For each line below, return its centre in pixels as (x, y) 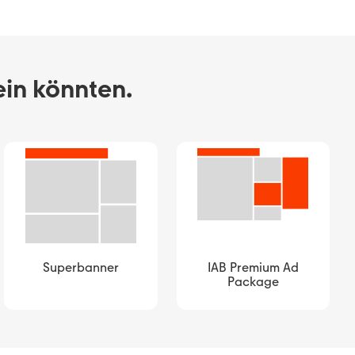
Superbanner (80, 267)
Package (253, 281)
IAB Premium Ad (253, 267)
